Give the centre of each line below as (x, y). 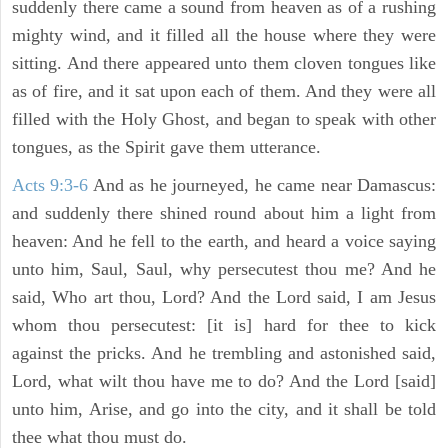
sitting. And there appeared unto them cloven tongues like (224, 63)
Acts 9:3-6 (50, 185)
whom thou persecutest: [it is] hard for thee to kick (224, 325)
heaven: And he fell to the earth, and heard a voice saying (224, 241)
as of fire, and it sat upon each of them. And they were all (224, 91)
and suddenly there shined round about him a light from (224, 213)
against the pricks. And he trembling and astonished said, (224, 353)
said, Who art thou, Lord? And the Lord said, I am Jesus (224, 297)
